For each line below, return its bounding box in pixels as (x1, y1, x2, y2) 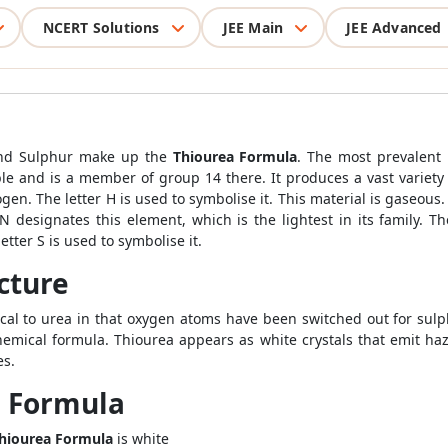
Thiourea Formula (172, 147, 298, 166)
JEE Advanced (346, 17, 442, 37)
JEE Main (222, 17, 284, 37)
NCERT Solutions (42, 17, 160, 37)
